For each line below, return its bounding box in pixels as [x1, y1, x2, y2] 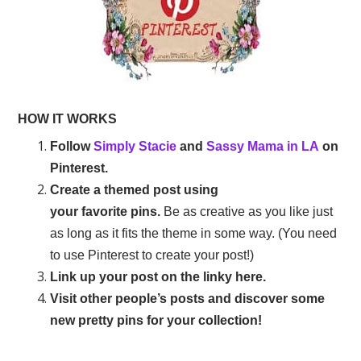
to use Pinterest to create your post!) [50, 248, 255, 262]
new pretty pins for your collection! [50, 313, 263, 327]
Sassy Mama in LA [206, 139, 320, 153]
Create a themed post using [50, 183, 219, 197]
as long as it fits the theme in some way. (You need [50, 226, 338, 240]
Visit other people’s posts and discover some [50, 292, 326, 305]
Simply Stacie [93, 139, 177, 153]
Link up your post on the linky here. [50, 270, 267, 284]
